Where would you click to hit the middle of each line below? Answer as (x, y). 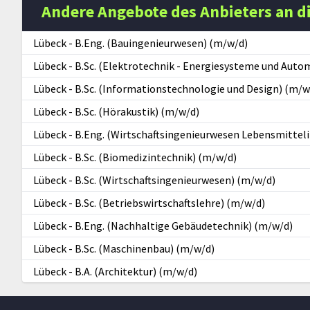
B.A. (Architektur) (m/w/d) (136, 272)
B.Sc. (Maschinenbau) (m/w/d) (145, 249)
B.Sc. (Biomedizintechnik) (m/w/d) (156, 157)
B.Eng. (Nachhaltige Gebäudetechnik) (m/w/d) (184, 226)
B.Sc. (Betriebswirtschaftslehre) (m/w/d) (170, 203)
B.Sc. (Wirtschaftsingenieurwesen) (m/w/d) (175, 180)
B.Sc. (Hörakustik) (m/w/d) (137, 112)
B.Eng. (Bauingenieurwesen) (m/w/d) (161, 43)
